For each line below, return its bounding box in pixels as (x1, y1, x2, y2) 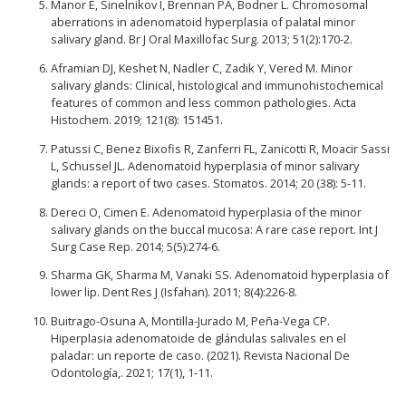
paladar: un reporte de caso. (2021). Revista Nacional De (51, 347, 350, 364)
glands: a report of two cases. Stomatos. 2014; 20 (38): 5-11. (51, 174, 366, 191)
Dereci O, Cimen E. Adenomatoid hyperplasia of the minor (51, 203, 362, 220)
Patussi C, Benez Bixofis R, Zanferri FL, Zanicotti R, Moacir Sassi (51, 140, 390, 157)
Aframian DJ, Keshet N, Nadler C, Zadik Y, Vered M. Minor (51, 59, 353, 76)
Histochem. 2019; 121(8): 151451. (51, 111, 223, 128)
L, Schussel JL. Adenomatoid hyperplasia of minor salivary (51, 157, 359, 174)
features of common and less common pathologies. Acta (51, 93, 356, 111)
